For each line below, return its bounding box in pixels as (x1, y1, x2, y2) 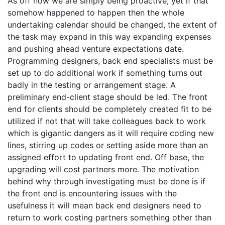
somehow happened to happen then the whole (8, 8, 184, 18)
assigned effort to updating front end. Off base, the (8, 152, 204, 163)
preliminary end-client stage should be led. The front (8, 92, 207, 102)
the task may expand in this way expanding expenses (8, 32, 211, 42)
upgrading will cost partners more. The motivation (8, 164, 199, 175)
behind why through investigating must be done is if (8, 176, 205, 187)
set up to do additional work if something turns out (8, 68, 202, 78)
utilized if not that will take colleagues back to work (8, 116, 206, 127)
